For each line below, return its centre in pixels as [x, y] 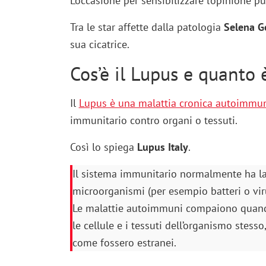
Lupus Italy [162, 147]
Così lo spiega [103, 147]
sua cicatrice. [99, 45]
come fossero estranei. [124, 243]
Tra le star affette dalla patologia [147, 27]
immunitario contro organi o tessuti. [153, 121]
